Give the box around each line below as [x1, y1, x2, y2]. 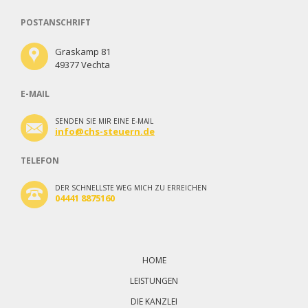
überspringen [8, 236, 66, 250]
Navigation [8, 222, 56, 235]
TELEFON [20, 155, 59, 166]
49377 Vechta [54, 58, 110, 71]
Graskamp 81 [54, 45, 111, 58]
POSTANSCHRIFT [20, 16, 91, 28]
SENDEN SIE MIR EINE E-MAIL [54, 116, 153, 126]
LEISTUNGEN [130, 275, 178, 287]
